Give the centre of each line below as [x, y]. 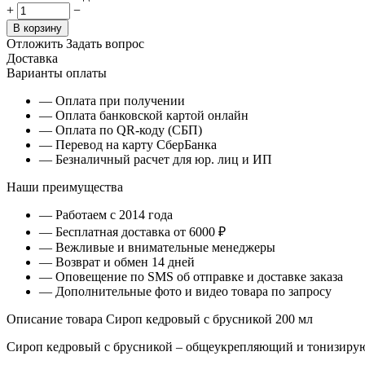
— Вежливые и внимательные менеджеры [157, 247]
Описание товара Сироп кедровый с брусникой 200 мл [160, 319]
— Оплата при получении [112, 100]
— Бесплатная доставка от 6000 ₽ [132, 231]
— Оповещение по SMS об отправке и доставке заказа [191, 276]
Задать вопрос [105, 43]
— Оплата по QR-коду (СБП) [121, 130]
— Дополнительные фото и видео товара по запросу [185, 291]
